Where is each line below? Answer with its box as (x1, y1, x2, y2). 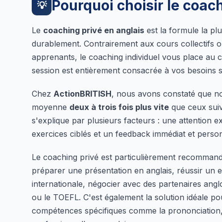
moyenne (32, 102, 69, 112)
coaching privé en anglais (43, 25, 144, 35)
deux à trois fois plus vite (69, 102, 169, 112)
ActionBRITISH (54, 88, 111, 99)
